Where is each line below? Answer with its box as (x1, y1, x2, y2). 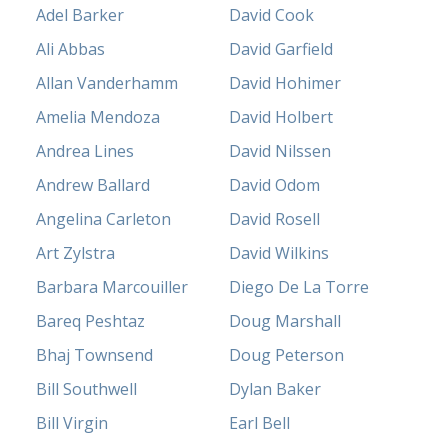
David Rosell (229, 208, 320, 231)
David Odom (229, 174, 320, 197)
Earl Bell (229, 412, 290, 435)
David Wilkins (229, 242, 329, 265)
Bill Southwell (36, 378, 138, 401)
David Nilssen (229, 140, 331, 163)
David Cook (229, 4, 314, 27)
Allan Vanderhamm (36, 72, 179, 95)
